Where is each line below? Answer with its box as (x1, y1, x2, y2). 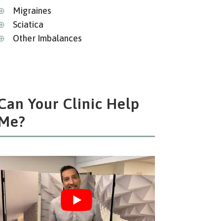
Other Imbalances (6, 33, 82, 43)
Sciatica (6, 19, 43, 30)
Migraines (6, 5, 51, 16)
